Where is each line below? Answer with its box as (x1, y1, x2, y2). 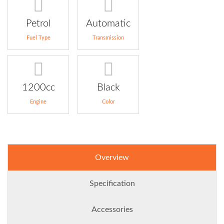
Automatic (86, 18, 130, 28)
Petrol (26, 18, 50, 28)
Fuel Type (26, 34, 50, 40)
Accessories (91, 205, 133, 213)
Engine (30, 98, 46, 104)
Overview (95, 153, 129, 161)
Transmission (92, 34, 124, 40)
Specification (89, 179, 135, 187)
